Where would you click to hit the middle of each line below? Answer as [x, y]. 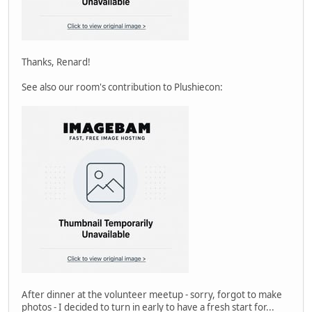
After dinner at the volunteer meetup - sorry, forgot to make [152, 294]
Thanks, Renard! [56, 62]
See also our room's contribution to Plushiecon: [122, 87]
